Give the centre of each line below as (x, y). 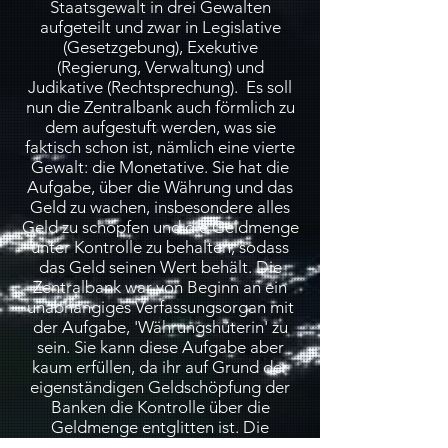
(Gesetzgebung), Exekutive (160, 47)
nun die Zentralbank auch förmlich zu (160, 107)
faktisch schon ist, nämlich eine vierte (160, 147)
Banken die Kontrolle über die (160, 407)
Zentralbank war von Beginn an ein (160, 287)
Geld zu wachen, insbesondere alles (160, 207)
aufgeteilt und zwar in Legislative (160, 27)
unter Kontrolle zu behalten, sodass (160, 247)
